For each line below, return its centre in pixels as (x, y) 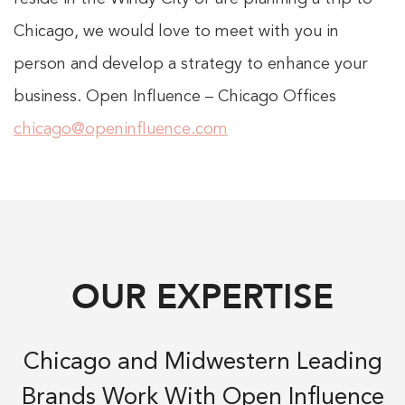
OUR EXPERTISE (202, 297)
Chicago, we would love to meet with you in (176, 32)
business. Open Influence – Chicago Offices (175, 97)
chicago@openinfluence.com (121, 129)
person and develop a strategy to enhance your (191, 64)
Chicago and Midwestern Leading (202, 363)
